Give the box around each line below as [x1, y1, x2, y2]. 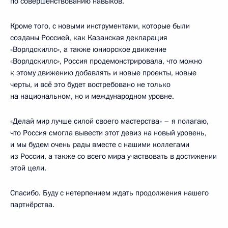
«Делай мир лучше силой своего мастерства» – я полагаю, [10, 116, 209, 127]
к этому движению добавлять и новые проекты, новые [10, 68, 196, 78]
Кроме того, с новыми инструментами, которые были [10, 21, 190, 32]
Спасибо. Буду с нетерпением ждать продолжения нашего [10, 188, 209, 198]
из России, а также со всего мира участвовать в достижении [10, 151, 217, 162]
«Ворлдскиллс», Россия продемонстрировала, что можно [10, 56, 202, 67]
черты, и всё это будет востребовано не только [10, 79, 170, 90]
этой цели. [10, 163, 46, 174]
